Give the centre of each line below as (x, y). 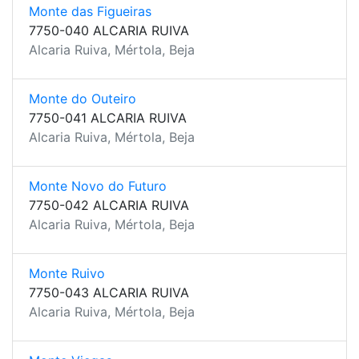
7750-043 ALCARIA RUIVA (109, 292)
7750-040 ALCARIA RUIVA (109, 30)
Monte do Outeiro (83, 99)
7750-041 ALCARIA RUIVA (108, 118)
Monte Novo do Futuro (98, 186)
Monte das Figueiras (90, 11)
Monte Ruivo (67, 273)
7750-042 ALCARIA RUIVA (109, 205)
